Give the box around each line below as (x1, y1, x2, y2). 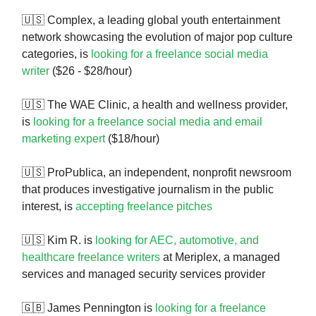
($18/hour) (105, 133, 159, 145)
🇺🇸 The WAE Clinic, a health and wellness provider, (22, 99, 288, 111)
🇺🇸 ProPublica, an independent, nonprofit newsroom (22, 166, 291, 179)
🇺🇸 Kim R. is (22, 234, 95, 247)
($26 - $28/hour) (49, 65, 132, 78)
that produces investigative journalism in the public (22, 183, 274, 196)
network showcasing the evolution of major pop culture (22, 31, 293, 44)
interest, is (22, 200, 75, 213)
